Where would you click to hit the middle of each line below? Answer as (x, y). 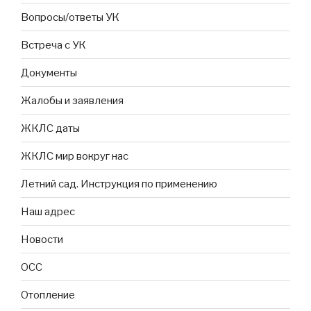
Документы (49, 73)
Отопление (48, 295)
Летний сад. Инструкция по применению (119, 184)
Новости (42, 239)
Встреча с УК (53, 45)
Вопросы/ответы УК (70, 17)
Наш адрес (48, 211)
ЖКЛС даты (50, 128)
